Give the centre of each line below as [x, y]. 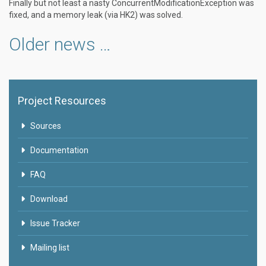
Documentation [59, 150]
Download [49, 199]
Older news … [60, 44]
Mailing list [50, 248]
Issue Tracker [55, 223]
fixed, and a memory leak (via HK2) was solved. [96, 15]
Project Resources [62, 101]
